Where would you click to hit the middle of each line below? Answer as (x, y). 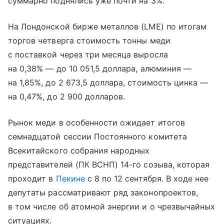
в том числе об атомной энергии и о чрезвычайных (112, 206)
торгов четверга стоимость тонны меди (89, 40)
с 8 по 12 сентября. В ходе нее (147, 178)
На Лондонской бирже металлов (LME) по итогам (107, 26)
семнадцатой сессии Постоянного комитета (97, 136)
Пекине (70, 178)
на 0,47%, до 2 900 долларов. (67, 96)
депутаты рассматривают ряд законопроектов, (103, 192)
